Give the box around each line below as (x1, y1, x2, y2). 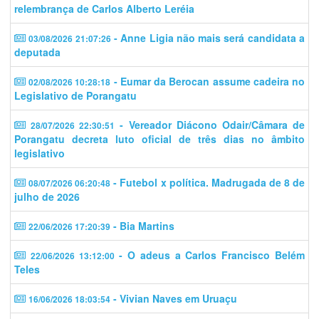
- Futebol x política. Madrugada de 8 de (110, 174, 305, 189)
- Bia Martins (110, 218, 174, 233)
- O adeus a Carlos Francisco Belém (114, 247, 305, 262)
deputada (14, 44, 61, 59)
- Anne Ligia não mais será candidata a (110, 30, 305, 45)
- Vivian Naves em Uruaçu (110, 291, 237, 305)
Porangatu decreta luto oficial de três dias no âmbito (14, 131, 305, 146)
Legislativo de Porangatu (14, 88, 137, 103)
